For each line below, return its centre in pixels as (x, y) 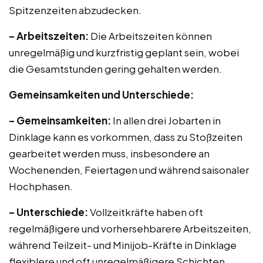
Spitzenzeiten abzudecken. (75, 10)
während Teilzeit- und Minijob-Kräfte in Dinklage (123, 245)
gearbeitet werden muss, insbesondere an (109, 153)
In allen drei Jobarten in (166, 120)
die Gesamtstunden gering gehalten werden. (115, 69)
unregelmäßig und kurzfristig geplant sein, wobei (124, 52)
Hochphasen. (41, 186)
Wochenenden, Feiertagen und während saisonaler (129, 170)
